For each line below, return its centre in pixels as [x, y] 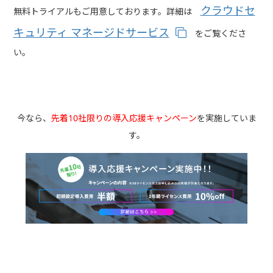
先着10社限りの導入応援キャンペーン [124, 118]
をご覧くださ [216, 34]
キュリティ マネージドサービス [91, 33]
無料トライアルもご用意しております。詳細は [107, 12]
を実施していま [226, 118]
